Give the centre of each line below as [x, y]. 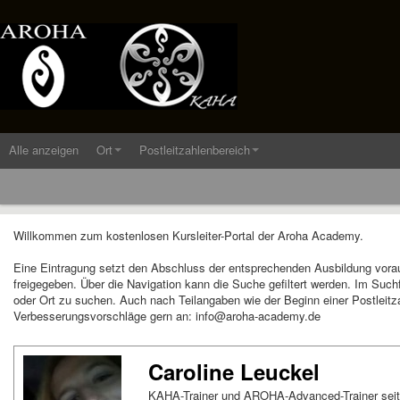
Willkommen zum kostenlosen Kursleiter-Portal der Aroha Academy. [188, 235]
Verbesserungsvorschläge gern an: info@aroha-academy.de [167, 316]
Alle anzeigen [44, 150]
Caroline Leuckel [234, 371]
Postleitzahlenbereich [195, 150]
